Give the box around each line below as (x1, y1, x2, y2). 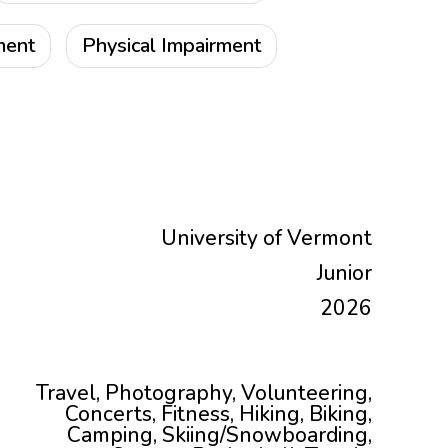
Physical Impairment (82, 32, 261, 59)
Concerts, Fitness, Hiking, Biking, (65, 400, 372, 428)
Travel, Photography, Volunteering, (36, 379, 372, 407)
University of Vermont (161, 224, 372, 252)
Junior (317, 259, 372, 287)
